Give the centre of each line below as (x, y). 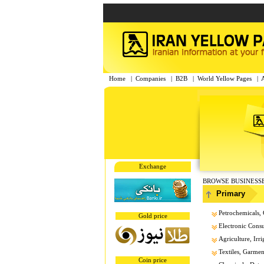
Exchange (153, 167)
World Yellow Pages (225, 79)
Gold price (153, 216)
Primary (231, 194)
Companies (151, 79)
